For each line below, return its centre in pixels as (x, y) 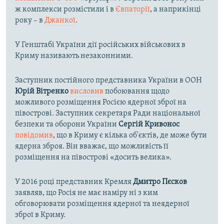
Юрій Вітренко (42, 92)
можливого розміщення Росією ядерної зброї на (101, 103)
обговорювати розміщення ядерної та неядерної (102, 204)
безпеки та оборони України (67, 125)
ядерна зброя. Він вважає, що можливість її (92, 147)
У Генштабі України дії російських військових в (100, 45)
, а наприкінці (175, 10)
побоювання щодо (136, 92)
